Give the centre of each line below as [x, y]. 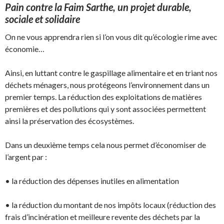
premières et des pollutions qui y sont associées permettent [105, 109]
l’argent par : [26, 157]
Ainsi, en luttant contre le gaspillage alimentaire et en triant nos [111, 73]
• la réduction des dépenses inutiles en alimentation [92, 181]
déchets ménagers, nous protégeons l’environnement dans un [107, 85]
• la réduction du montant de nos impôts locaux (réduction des [110, 205]
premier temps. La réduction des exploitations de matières [103, 97]
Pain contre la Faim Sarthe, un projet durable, [98, 7]
